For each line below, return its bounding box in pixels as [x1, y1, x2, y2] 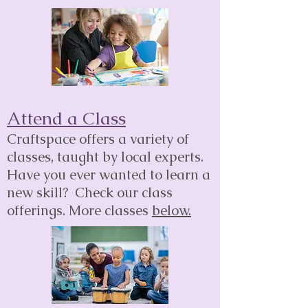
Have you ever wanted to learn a [7, 166, 210, 184]
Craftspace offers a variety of [7, 130, 189, 148]
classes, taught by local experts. [7, 148, 207, 166]
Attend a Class [7, 107, 126, 131]
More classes [65, 201, 152, 220]
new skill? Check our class [7, 184, 173, 202]
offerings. [7, 201, 65, 220]
